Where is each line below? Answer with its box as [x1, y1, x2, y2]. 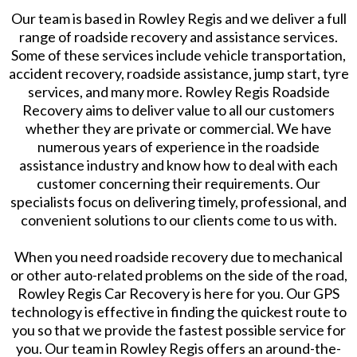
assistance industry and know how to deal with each [19, 156, 338, 175]
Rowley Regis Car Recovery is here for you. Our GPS [18, 284, 339, 303]
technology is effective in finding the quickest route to [10, 303, 347, 321]
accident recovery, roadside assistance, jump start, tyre [8, 65, 349, 83]
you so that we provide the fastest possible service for [11, 321, 346, 339]
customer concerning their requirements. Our [37, 175, 320, 193]
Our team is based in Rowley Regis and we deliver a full [10, 10, 347, 28]
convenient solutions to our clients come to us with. [20, 211, 337, 229]
